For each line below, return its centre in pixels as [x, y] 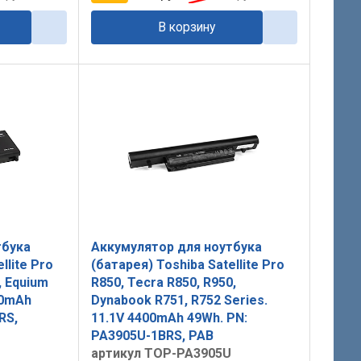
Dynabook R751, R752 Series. [179, 300]
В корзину [187, 27]
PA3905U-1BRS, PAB [152, 335]
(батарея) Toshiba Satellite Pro [187, 264]
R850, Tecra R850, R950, [163, 282]
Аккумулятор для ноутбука [176, 247]
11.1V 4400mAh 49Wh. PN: [169, 317]
